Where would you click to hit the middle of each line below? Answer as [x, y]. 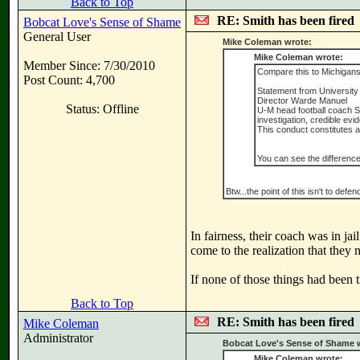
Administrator [58, 338]
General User [57, 37]
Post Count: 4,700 [69, 80]
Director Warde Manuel [302, 100]
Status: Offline [102, 109]
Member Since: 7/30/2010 [89, 65]
